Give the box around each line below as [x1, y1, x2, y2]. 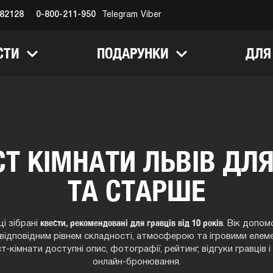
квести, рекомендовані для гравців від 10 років [40, 218, 223, 228]
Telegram [102, 11, 138, 19]
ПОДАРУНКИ [96, 44, 172, 62]
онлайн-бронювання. [92, 258, 181, 266]
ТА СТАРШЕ [68, 173, 205, 208]
